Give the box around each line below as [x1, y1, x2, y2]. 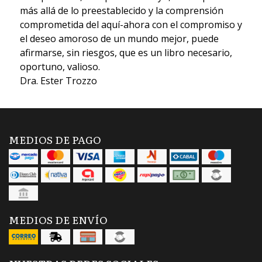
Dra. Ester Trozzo [19, 74, 97, 87]
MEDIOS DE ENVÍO [9, 211, 108, 227]
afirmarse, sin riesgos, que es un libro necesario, [19, 46, 232, 59]
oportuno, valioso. [19, 60, 100, 73]
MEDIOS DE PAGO [9, 131, 101, 147]
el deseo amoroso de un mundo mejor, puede [19, 32, 219, 45]
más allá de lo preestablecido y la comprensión [19, 4, 223, 17]
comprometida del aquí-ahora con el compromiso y [19, 18, 242, 31]
